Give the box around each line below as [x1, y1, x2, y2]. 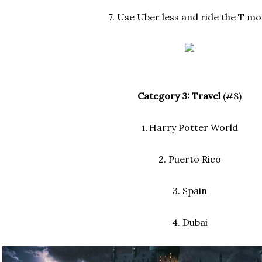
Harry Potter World [149, 122, 238, 134]
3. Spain [172, 185, 207, 197]
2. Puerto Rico [158, 153, 221, 166]
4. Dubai [171, 216, 208, 229]
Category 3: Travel [137, 90, 220, 102]
